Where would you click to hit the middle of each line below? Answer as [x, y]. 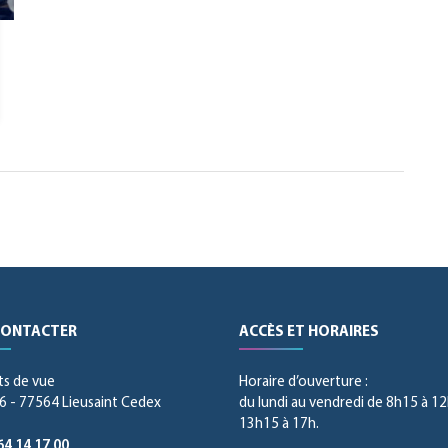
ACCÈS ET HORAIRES [309, 333]
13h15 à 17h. [279, 425]
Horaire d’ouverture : [303, 383]
